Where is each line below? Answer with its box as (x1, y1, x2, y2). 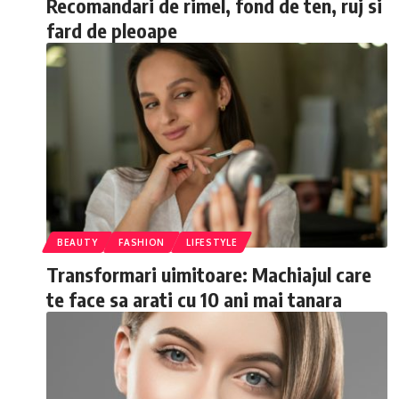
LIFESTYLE (186, 237, 238, 248)
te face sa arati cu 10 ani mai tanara (46, 287, 342, 312)
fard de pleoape (46, 18, 177, 43)
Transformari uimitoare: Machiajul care (46, 262, 371, 287)
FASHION (118, 237, 166, 248)
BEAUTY (57, 237, 98, 248)
